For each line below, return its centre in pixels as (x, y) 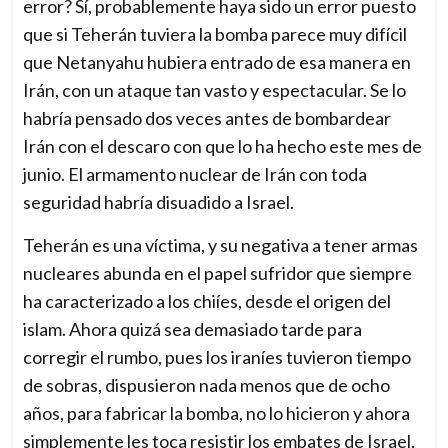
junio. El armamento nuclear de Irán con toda (195, 174)
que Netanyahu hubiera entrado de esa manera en (217, 62)
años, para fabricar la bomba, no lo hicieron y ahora (217, 413)
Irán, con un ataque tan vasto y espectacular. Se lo (215, 90)
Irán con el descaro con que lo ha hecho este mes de (223, 146)
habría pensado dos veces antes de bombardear (207, 118)
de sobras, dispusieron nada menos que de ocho (207, 385)
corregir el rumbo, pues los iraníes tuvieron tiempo (217, 357)
